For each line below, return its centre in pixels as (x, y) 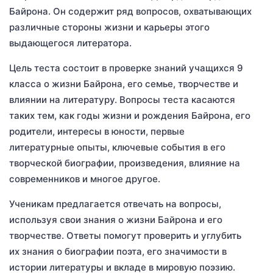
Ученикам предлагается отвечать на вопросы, (115, 204)
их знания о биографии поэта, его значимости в (118, 251)
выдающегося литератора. (70, 43)
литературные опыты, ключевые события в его (117, 147)
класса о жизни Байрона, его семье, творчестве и (124, 83)
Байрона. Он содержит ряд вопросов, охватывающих (130, 11)
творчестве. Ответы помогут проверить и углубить (125, 235)
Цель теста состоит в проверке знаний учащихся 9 (126, 68)
